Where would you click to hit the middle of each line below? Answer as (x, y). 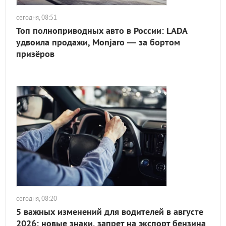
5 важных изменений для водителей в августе (110, 212)
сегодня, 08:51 (37, 17)
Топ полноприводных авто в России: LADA (102, 31)
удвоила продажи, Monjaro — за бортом (98, 42)
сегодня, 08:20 (37, 199)
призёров (35, 54)
